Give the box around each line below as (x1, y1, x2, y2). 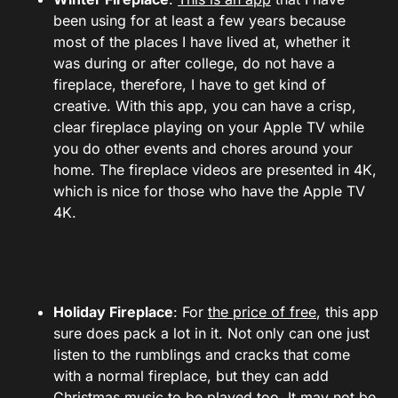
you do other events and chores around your (53, 139, 353, 157)
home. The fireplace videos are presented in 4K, (53, 160, 377, 179)
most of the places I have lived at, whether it (53, 32, 350, 51)
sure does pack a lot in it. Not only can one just (53, 323, 370, 342)
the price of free (208, 302, 316, 321)
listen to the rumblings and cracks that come (53, 345, 350, 363)
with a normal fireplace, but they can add (53, 366, 329, 385)
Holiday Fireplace (53, 302, 173, 321)
